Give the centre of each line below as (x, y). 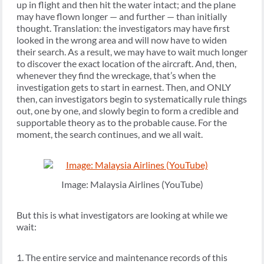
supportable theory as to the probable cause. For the (122, 123)
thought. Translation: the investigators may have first (123, 28)
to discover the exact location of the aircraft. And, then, (126, 64)
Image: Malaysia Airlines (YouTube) (132, 184)
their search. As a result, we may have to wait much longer (132, 52)
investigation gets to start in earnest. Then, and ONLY (124, 87)
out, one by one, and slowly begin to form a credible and (128, 111)
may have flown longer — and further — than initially (122, 16)
